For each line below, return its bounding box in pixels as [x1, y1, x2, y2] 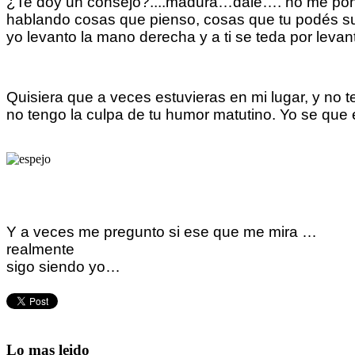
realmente [6, 240, 74, 258]
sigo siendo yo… [6, 258, 120, 275]
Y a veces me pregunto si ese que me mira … [6, 223, 317, 240]
